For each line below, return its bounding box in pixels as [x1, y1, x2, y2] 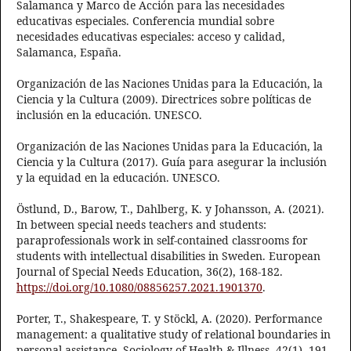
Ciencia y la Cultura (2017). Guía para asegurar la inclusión [16, 154, 327, 170]
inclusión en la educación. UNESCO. [16, 107, 202, 123]
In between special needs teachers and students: [16, 217, 266, 233]
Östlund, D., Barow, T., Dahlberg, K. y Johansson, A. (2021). [16, 201, 324, 217]
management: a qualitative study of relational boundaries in [16, 327, 331, 342]
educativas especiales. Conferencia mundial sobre [16, 13, 274, 29]
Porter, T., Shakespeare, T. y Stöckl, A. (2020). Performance [16, 311, 322, 327]
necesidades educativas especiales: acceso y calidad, [16, 29, 285, 45]
